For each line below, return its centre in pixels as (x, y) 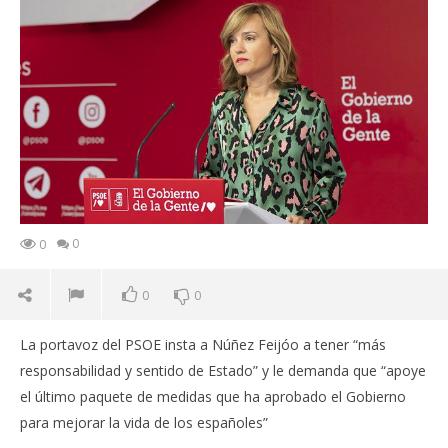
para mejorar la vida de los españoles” (144, 423)
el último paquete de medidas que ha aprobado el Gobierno (213, 397)
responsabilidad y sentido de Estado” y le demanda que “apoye (223, 371)
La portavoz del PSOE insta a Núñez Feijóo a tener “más (203, 345)
